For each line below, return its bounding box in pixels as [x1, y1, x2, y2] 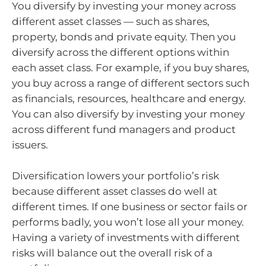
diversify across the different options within [12, 46, 229, 59]
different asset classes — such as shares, [12, 15, 210, 28]
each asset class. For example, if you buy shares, [12, 62, 249, 74]
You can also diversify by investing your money [12, 108, 245, 121]
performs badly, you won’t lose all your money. [12, 216, 244, 228]
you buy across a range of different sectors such [12, 77, 249, 90]
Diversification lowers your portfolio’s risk [12, 169, 219, 182]
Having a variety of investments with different [12, 231, 240, 243]
